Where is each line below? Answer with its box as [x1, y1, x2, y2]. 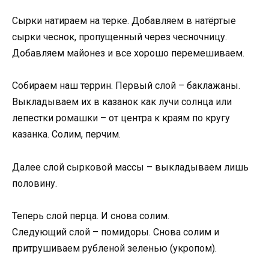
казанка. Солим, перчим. [12, 128, 121, 141]
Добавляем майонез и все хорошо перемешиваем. [12, 47, 244, 59]
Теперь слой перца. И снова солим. [12, 210, 169, 222]
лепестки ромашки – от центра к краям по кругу [12, 112, 230, 124]
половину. [12, 177, 57, 189]
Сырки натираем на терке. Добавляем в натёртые [12, 15, 236, 27]
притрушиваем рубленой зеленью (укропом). [12, 242, 217, 254]
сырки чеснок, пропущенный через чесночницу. [12, 31, 227, 43]
